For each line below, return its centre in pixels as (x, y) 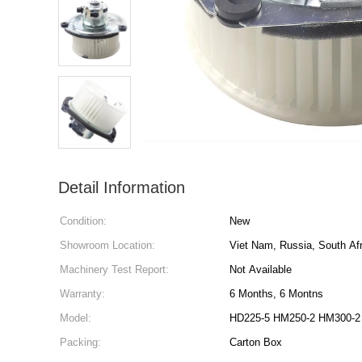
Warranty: (82, 294)
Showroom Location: (107, 245)
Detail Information (122, 187)
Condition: (83, 221)
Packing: (80, 342)
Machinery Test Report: (114, 269)
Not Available (261, 269)
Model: (76, 318)
